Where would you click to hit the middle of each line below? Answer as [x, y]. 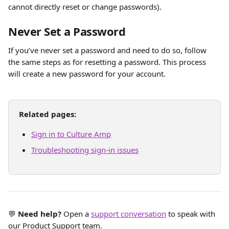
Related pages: [48, 114]
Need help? [40, 214]
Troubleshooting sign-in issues [85, 150]
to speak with [192, 214]
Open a [76, 214]
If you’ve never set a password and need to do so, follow [108, 50]
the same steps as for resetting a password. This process [108, 62]
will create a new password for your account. [87, 74]
